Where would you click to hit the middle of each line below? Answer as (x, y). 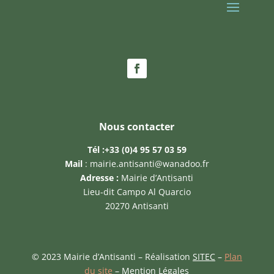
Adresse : (100, 178)
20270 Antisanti (137, 206)
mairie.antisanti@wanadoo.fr (149, 164)
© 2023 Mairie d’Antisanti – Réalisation (112, 257)
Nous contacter (137, 127)
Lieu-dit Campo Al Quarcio (137, 192)
